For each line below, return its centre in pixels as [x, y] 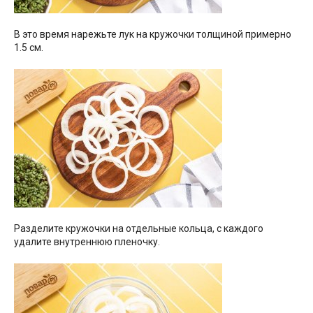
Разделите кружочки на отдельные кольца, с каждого [139, 228]
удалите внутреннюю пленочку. [87, 241]
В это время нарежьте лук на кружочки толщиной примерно [153, 34]
